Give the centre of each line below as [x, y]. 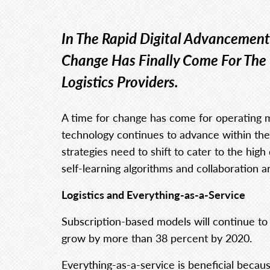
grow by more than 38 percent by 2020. [157, 238]
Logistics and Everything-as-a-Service [153, 195]
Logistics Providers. [120, 82]
